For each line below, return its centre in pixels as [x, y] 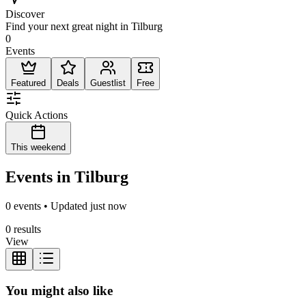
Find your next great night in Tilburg [84, 27]
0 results [23, 229]
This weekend [38, 148]
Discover [25, 14]
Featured [28, 83]
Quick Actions [37, 115]
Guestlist [108, 83]
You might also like [59, 290]
